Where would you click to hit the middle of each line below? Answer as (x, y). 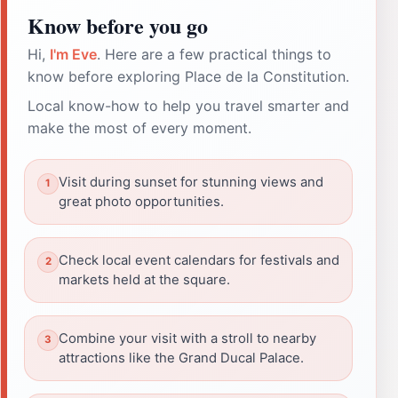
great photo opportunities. (141, 201)
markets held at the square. (144, 279)
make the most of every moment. (139, 127)
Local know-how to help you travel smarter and (188, 105)
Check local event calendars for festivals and (199, 260)
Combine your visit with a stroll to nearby (187, 338)
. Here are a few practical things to (214, 54)
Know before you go (118, 25)
